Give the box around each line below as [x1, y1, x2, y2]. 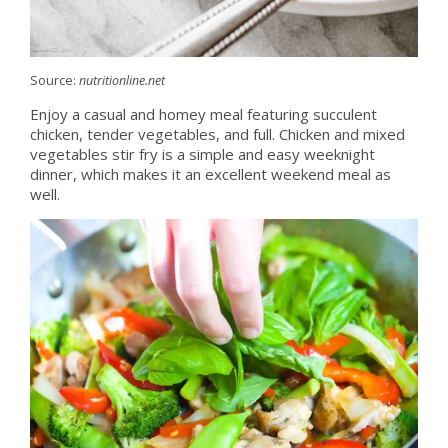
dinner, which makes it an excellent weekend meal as [29, 164, 391, 185]
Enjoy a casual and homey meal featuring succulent [29, 104, 377, 125]
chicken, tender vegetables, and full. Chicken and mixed [29, 124, 405, 145]
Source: [29, 72, 79, 90]
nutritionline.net [78, 72, 165, 90]
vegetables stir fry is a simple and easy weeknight [29, 144, 375, 165]
